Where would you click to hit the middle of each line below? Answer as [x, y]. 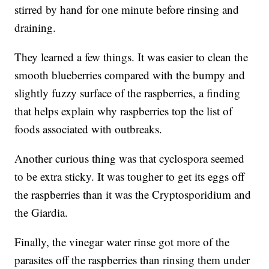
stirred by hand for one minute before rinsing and [127, 10]
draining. [35, 28]
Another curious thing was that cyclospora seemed [130, 159]
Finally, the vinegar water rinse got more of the [122, 242]
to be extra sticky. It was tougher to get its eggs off [130, 177]
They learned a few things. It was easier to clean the [131, 57]
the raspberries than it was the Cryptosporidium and [133, 195]
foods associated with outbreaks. [89, 129]
